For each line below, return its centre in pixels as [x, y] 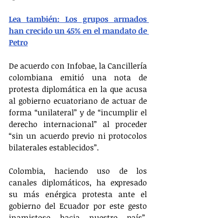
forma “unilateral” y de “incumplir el [78, 112]
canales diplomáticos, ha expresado [78, 182]
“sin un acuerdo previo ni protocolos [78, 136]
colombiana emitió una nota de [78, 77]
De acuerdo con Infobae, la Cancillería [78, 65]
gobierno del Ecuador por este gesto [78, 206]
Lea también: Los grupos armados [78, 19]
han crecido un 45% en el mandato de [78, 30]
